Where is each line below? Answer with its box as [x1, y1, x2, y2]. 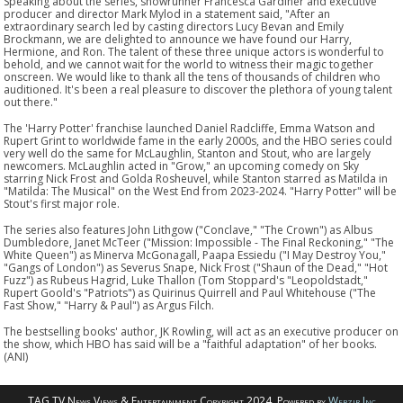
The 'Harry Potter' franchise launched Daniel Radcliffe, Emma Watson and [4, 120, 376, 136]
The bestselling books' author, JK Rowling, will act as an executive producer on [4, 323, 399, 339]
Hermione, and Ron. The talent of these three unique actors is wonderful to [4, 43, 385, 59]
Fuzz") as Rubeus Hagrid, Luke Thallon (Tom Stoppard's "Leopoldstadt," [4, 272, 369, 288]
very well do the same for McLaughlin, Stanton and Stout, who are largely [4, 145, 372, 161]
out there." [4, 94, 58, 110]
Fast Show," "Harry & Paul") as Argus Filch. [4, 297, 215, 313]
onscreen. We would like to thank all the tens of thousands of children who [4, 68, 381, 85]
